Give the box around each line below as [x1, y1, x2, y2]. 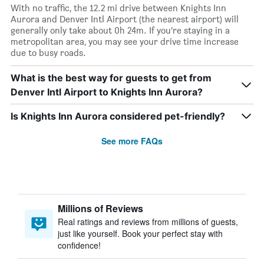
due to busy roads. [11, 47, 86, 58]
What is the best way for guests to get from [11, 72, 212, 84]
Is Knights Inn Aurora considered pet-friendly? [11, 110, 225, 122]
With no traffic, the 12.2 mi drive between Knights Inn [11, 2, 226, 14]
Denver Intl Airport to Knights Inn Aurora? [11, 86, 203, 98]
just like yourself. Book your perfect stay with [58, 227, 223, 239]
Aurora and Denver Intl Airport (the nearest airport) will [11, 14, 239, 25]
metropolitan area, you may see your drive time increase [11, 36, 239, 47]
